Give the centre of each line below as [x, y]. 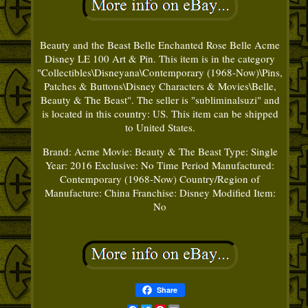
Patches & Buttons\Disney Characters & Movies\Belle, [160, 86]
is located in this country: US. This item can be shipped [160, 113]
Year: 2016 [69, 165]
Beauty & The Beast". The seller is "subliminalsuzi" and [160, 99]
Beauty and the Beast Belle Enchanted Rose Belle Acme [160, 44]
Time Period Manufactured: [216, 165]
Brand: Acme [71, 151]
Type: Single [251, 151]
